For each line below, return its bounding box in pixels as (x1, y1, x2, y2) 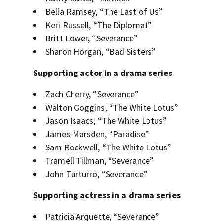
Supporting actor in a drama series (33, 67, 173, 79)
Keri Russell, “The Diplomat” (45, 19, 152, 31)
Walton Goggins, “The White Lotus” (45, 102, 179, 113)
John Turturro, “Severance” (45, 168, 147, 180)
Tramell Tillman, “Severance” (45, 155, 154, 167)
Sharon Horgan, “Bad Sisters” (45, 46, 156, 58)
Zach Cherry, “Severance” (45, 88, 139, 100)
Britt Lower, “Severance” (45, 33, 138, 44)
